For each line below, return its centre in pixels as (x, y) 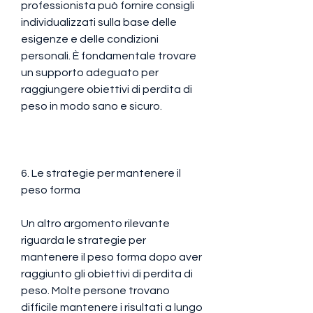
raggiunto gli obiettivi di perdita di (107, 274)
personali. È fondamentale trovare (109, 56)
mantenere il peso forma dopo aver (111, 257)
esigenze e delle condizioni (90, 39)
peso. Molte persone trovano (95, 290)
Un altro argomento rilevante (95, 223)
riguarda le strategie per (83, 240)
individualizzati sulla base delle (99, 22)
